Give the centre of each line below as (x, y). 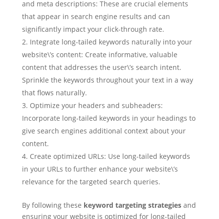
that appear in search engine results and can (96, 16)
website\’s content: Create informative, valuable (99, 55)
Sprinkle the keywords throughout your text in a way (107, 80)
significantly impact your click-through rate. (93, 29)
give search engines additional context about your (104, 131)
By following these (53, 205)
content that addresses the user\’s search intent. (101, 67)
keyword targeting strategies (132, 205)
